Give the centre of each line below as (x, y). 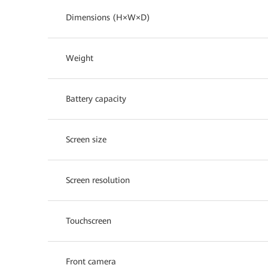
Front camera (91, 261)
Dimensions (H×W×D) (108, 17)
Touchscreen (89, 220)
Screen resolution (98, 180)
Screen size (86, 139)
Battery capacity (96, 98)
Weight (80, 58)
